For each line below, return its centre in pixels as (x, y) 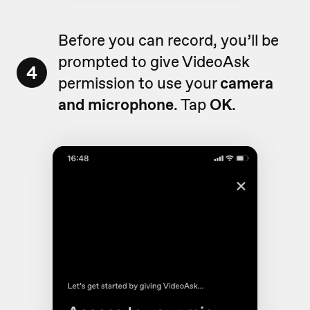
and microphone (116, 105)
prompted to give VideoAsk (154, 62)
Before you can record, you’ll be (168, 40)
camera (247, 83)
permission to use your (139, 83)
